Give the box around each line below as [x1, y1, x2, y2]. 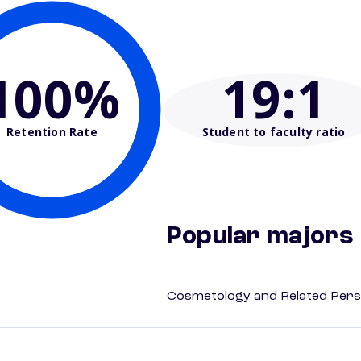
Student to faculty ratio [201, 123, 346, 139]
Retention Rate [6, 123, 98, 139]
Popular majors [167, 224, 354, 251]
